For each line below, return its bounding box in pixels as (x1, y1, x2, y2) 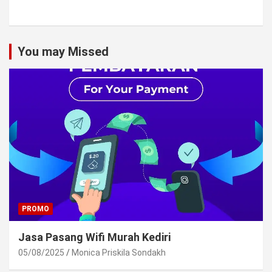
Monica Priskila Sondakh (72, 247, 166, 257)
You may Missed (18, 44, 109, 59)
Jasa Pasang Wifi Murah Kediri (18, 230, 171, 243)
